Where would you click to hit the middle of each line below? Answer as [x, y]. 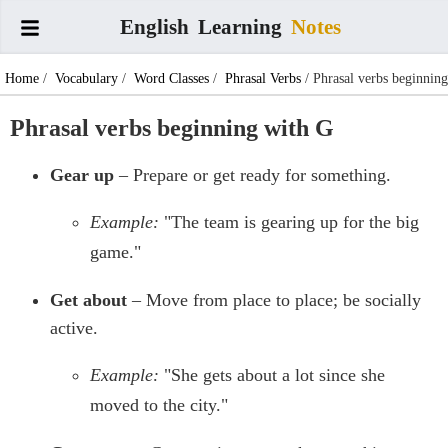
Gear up [82, 175]
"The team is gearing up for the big [291, 222]
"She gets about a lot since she [274, 375]
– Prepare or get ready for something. [252, 175]
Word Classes [171, 78]
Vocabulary [86, 78]
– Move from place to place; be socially [274, 300]
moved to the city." [159, 405]
